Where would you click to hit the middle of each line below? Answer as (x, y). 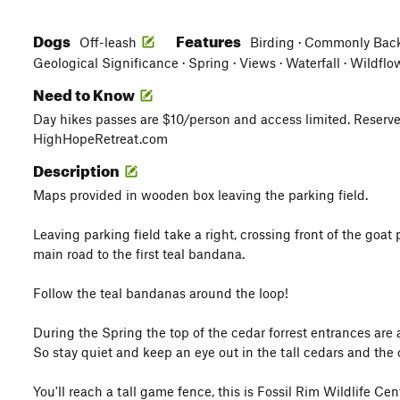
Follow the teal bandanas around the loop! (161, 293)
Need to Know (85, 92)
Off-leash (108, 42)
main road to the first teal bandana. (139, 254)
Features (210, 39)
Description (78, 168)
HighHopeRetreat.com (100, 138)
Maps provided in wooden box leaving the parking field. (200, 195)
